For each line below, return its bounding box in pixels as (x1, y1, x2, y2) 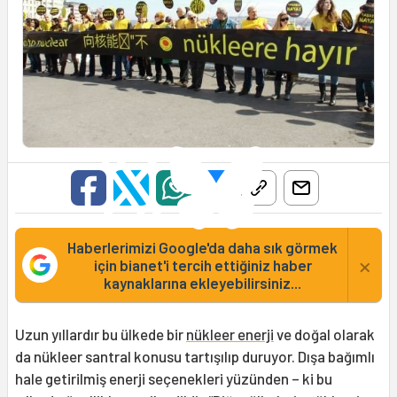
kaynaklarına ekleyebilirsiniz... (104, 274, 301, 292)
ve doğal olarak (274, 325, 375, 344)
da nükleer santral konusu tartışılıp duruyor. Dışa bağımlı (15, 347, 375, 366)
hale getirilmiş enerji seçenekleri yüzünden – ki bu (15, 370, 332, 388)
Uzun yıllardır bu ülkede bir (15, 325, 186, 344)
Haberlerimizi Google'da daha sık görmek (67, 238, 338, 257)
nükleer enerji (186, 325, 274, 344)
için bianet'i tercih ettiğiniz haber (93, 256, 312, 275)
